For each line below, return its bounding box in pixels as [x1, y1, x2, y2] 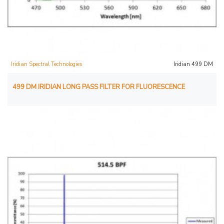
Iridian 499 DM [173, 60, 213, 68]
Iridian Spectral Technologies [11, 60, 82, 68]
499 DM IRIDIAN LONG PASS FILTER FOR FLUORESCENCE [12, 82, 185, 91]
